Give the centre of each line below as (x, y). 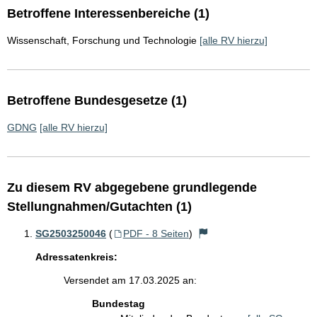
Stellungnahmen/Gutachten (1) (99, 207)
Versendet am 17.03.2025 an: (130, 280)
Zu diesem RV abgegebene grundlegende (132, 188)
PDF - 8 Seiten (156, 234)
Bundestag (119, 304)
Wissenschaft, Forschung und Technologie (102, 40)
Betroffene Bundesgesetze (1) (97, 100)
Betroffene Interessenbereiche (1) (108, 13)
